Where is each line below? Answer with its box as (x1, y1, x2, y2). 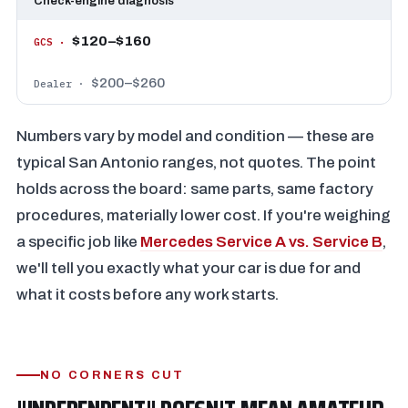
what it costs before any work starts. (16, 286, 279, 303)
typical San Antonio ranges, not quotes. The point (16, 154, 376, 171)
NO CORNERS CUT (40, 369, 185, 382)
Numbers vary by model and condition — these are (16, 127, 374, 145)
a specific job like (16, 233, 140, 250)
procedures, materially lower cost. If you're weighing (16, 207, 391, 224)
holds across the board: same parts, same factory (16, 180, 373, 198)
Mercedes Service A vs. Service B (140, 233, 382, 250)
